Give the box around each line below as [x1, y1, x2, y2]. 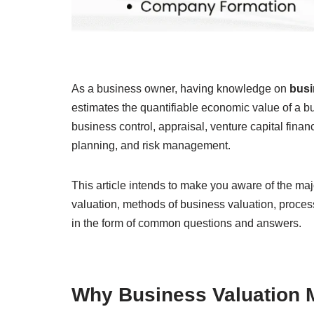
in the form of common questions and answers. [71, 217, 301, 229]
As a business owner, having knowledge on [71, 82, 289, 95]
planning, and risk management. [71, 139, 231, 151]
